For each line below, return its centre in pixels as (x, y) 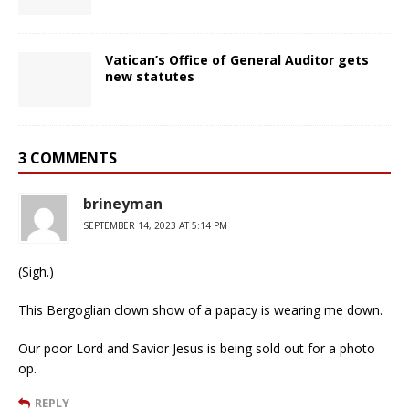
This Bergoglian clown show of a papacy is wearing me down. (200, 309)
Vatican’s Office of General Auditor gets (237, 59)
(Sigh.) (36, 271)
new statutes (150, 76)
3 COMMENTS (68, 157)
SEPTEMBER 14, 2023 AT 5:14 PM (155, 225)
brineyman (123, 203)
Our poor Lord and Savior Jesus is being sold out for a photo (197, 348)
